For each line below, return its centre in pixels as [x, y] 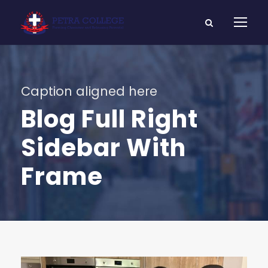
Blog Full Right [109, 119]
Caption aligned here [89, 91]
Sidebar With [103, 148]
